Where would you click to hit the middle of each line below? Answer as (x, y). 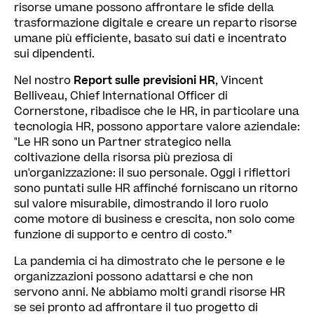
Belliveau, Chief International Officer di (121, 96)
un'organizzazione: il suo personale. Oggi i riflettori (152, 173)
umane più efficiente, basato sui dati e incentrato (150, 38)
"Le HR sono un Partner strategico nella (123, 142)
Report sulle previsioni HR (144, 80)
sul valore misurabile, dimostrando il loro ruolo (141, 204)
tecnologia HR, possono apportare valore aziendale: (157, 127)
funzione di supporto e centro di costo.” (123, 234)
